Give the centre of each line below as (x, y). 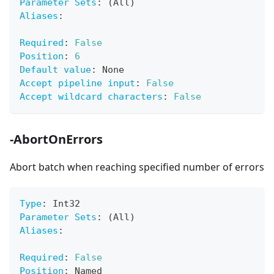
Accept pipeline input (77, 83)
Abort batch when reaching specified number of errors (137, 167)
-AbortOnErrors (56, 139)
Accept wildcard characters (91, 97)
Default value (55, 70)
